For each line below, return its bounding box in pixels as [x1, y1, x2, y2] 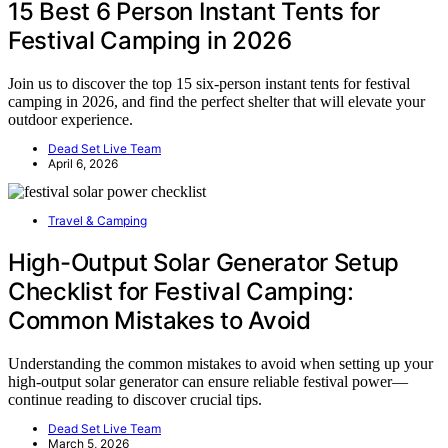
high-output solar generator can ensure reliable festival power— [8, 372, 408, 390]
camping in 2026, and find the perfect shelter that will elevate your [8, 92, 425, 110]
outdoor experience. [8, 110, 133, 128]
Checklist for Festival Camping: [8, 276, 354, 306]
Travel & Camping [48, 212, 147, 228]
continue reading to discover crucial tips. [8, 390, 262, 408]
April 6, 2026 [48, 155, 118, 171]
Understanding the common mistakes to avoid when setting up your [8, 354, 433, 372]
